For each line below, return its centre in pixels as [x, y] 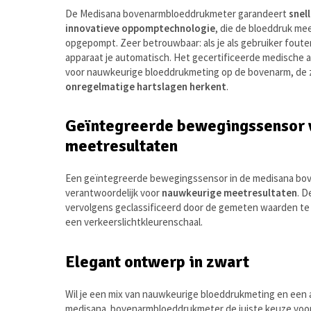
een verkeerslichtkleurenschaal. [134, 222]
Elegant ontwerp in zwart [158, 262]
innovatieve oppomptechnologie [141, 28]
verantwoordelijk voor [114, 193]
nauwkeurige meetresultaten [230, 193]
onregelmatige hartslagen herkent [146, 86]
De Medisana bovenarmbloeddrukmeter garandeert [177, 13]
